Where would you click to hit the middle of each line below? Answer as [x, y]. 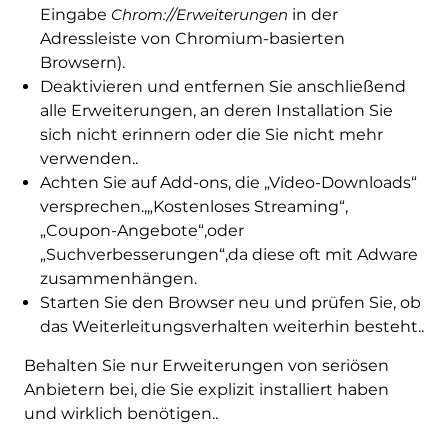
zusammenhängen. [118, 279]
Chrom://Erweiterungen [199, 15]
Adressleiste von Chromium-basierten [192, 39]
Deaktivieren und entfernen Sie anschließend [222, 87]
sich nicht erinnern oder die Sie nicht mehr [211, 135]
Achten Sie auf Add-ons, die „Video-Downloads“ [228, 183]
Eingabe [75, 15]
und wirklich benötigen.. [120, 414]
